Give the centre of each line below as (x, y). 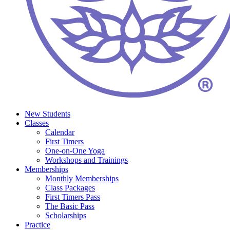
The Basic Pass (70, 206)
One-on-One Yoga (75, 151)
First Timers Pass (73, 197)
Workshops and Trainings (87, 160)
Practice (37, 225)
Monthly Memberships (82, 178)
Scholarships (66, 215)
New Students (47, 114)
